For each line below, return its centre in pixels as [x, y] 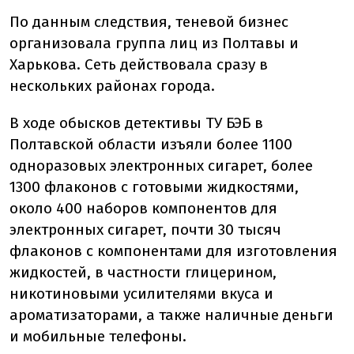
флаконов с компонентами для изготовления [173, 251]
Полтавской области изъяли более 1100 [151, 145]
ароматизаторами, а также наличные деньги [171, 315]
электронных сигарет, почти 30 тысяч [145, 230]
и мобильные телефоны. [98, 337]
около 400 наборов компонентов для [143, 209]
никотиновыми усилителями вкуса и [141, 294]
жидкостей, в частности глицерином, [143, 273]
